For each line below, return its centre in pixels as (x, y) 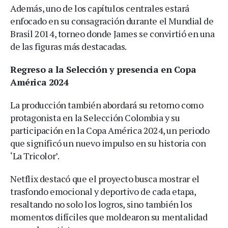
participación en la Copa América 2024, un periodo (110, 130)
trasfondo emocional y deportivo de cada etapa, (103, 191)
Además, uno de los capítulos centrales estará (100, 8)
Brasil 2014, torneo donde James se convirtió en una (112, 33)
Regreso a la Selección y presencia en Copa (103, 69)
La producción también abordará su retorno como (107, 105)
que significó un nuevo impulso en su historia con (108, 143)
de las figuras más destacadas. (69, 46)
